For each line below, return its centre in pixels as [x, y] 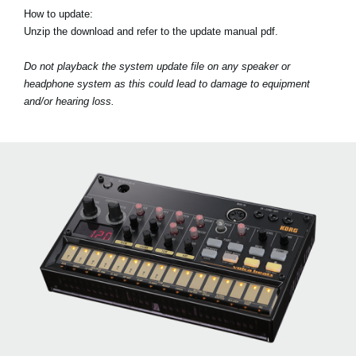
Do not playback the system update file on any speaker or [157, 66]
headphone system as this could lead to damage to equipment [167, 83]
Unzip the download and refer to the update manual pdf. [151, 31]
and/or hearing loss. [69, 101]
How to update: [58, 14]
